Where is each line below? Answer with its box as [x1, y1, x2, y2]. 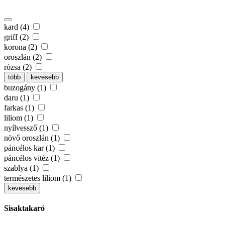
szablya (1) [4, 164, 41, 173]
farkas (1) [4, 103, 36, 113]
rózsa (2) [4, 63, 34, 72]
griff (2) [4, 33, 31, 42]
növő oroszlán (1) [4, 134, 62, 143]
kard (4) [4, 23, 31, 32]
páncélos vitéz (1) [4, 154, 62, 163]
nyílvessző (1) [4, 124, 50, 133]
